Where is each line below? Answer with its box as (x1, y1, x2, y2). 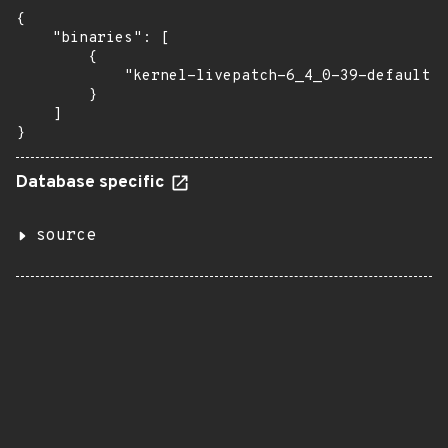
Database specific (16, 172, 169, 194)
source (36, 226, 96, 246)
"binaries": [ (16, 29, 169, 48)
